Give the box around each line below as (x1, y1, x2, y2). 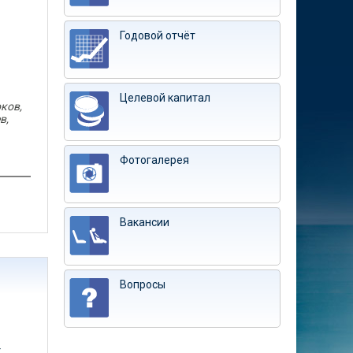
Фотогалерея (120, 154, 189, 166)
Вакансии (120, 216, 169, 229)
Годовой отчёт (120, 29, 195, 42)
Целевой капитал (120, 91, 210, 104)
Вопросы (120, 278, 165, 291)
